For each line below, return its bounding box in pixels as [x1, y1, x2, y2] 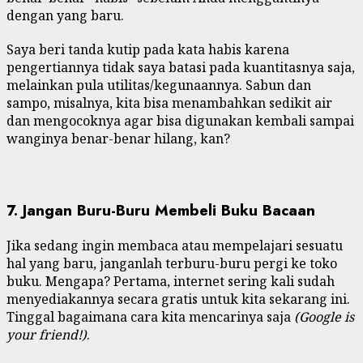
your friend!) [6, 325, 87, 344]
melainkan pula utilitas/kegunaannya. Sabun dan [6, 76, 311, 95]
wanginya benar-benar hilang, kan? [6, 130, 230, 148]
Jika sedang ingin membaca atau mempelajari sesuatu [6, 236, 343, 254]
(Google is [294, 307, 354, 326]
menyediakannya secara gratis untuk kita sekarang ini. [6, 289, 350, 308]
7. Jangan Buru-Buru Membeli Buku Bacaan [6, 199, 315, 222]
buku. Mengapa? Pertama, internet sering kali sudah [6, 271, 335, 290]
